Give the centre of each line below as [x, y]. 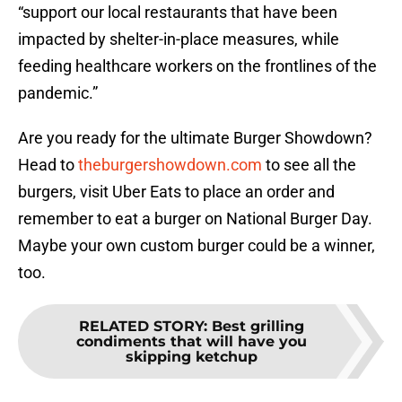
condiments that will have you [191, 342]
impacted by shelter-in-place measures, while [179, 39]
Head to [48, 165]
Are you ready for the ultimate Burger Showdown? [195, 138]
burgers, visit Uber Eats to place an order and [176, 192]
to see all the [309, 165]
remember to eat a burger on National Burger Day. [195, 219]
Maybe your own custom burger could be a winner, [197, 246]
